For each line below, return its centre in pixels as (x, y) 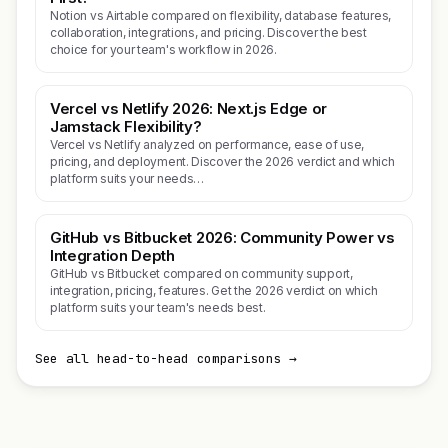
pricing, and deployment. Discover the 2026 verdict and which (222, 161)
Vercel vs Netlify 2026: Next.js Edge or (188, 108)
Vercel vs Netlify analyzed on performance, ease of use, (207, 144)
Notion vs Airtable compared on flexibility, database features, (220, 15)
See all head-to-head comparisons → (166, 358)
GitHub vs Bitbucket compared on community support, (201, 273)
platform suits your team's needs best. (158, 307)
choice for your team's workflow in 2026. (163, 49)
